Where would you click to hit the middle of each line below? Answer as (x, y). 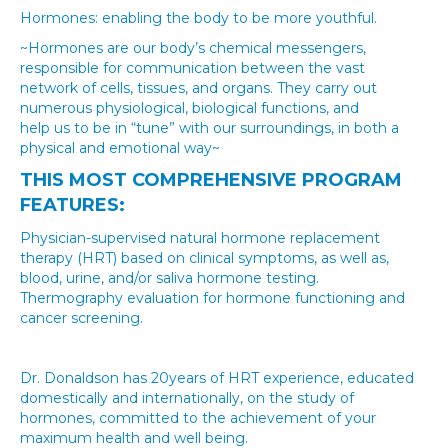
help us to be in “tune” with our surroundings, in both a (209, 128)
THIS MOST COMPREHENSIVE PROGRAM (211, 180)
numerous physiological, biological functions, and (189, 108)
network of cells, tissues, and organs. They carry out (198, 88)
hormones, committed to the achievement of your (198, 418)
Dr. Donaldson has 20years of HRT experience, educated (217, 378)
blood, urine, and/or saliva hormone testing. (169, 278)
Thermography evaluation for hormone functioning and (212, 298)
